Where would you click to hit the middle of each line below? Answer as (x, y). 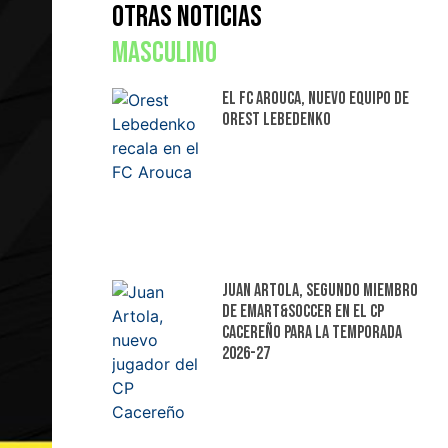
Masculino (164, 53)
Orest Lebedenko (276, 120)
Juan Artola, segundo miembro (319, 290)
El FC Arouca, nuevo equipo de (315, 99)
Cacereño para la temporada (311, 332)
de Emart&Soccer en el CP (302, 311)
